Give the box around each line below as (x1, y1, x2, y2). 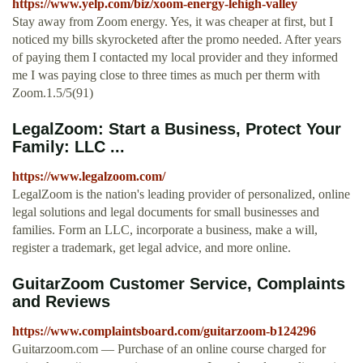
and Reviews (12, 293, 110, 311)
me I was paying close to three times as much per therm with (12, 68, 320, 83)
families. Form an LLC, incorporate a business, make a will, (12, 223, 318, 237)
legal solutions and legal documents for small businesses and (12, 205, 319, 220)
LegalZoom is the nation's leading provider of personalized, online (12, 187, 350, 202)
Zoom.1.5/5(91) (12, 86, 93, 100)
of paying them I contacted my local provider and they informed (12, 50, 338, 65)
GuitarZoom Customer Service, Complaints (12, 275, 345, 293)
